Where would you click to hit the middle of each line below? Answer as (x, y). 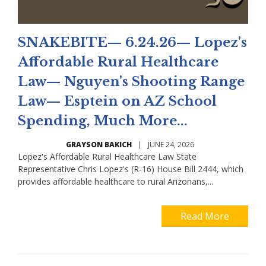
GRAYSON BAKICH (99, 145)
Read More (205, 216)
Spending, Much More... (103, 121)
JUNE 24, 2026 (171, 145)
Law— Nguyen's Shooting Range (131, 82)
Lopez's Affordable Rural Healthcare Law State (107, 156)
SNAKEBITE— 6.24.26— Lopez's (132, 42)
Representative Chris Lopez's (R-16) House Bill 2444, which (131, 169)
